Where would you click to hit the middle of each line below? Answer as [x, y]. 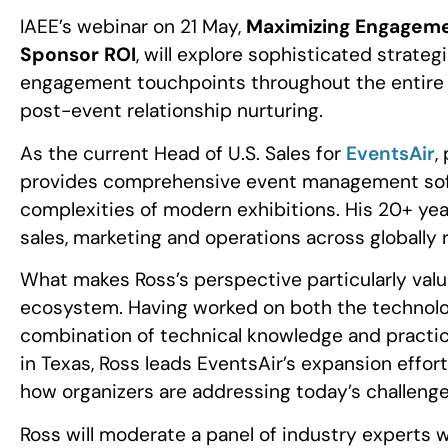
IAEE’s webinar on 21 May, [133, 27]
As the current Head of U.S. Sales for [183, 153]
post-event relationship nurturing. [171, 111]
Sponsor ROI [78, 55]
